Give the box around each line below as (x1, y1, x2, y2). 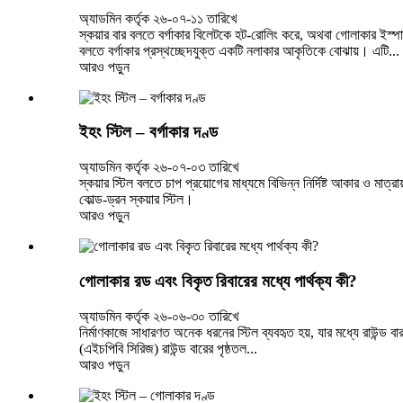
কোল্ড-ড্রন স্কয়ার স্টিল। (79, 192, 193, 208)
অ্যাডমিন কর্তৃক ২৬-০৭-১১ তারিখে (79, 10, 237, 26)
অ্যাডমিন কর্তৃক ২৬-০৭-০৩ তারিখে (79, 159, 238, 175)
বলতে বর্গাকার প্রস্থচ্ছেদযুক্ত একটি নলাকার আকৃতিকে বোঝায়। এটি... (79, 42, 399, 58)
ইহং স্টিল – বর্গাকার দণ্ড (79, 122, 218, 142)
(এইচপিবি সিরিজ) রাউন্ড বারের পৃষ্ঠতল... (79, 340, 257, 356)
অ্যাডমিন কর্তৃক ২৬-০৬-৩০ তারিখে (79, 308, 238, 324)
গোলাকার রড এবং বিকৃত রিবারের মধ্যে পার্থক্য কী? (79, 271, 357, 291)
